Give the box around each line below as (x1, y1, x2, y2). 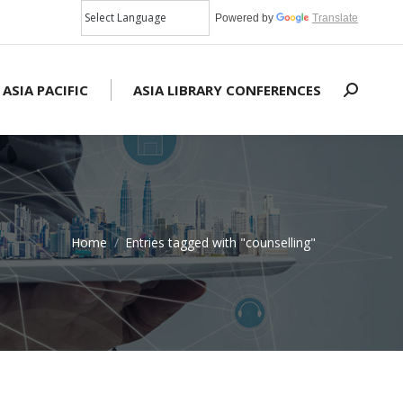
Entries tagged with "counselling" (125, 234, 316, 251)
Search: (344, 85, 388, 103)
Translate (312, 12, 358, 24)
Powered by (210, 12, 276, 24)
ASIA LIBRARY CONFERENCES (133, 80, 321, 99)
